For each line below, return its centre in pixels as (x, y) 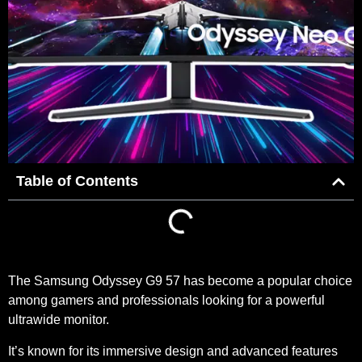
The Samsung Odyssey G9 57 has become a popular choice (180, 281)
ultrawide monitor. (59, 320)
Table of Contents (77, 181)
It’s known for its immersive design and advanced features (173, 351)
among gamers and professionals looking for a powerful (166, 301)
